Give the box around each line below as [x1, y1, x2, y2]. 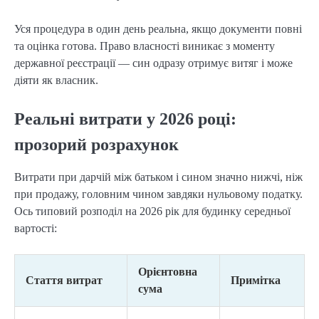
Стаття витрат [26, 273, 103, 286]
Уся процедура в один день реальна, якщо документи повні [14, 22, 302, 35]
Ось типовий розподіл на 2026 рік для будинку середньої [14, 204, 291, 217]
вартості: [14, 221, 57, 234]
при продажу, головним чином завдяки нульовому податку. [14, 187, 303, 200]
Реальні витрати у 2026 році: [14, 109, 236, 128]
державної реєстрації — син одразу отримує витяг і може [14, 56, 293, 69]
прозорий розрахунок [14, 135, 179, 154]
